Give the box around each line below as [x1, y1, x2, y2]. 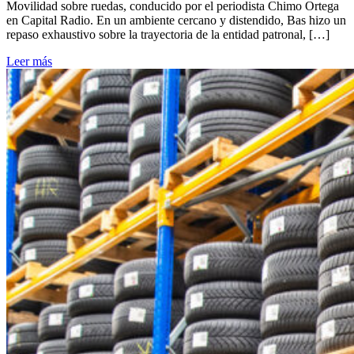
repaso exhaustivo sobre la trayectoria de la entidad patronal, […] [6, 28, 330, 42]
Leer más [6, 55, 52, 69]
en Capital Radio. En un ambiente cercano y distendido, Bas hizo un [6, 13, 346, 28]
